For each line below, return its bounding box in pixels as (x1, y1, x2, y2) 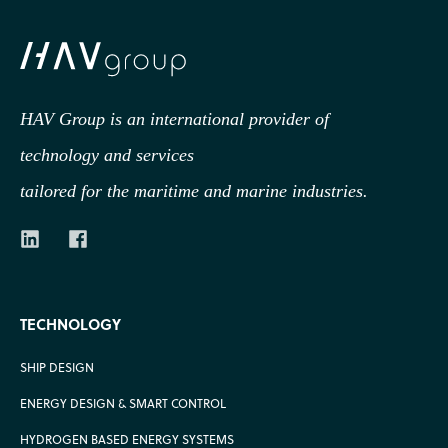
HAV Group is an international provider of (20, 108, 329, 129)
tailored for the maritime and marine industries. (20, 180, 368, 201)
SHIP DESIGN (20, 358, 94, 376)
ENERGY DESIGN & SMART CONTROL (20, 394, 226, 412)
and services (104, 144, 194, 165)
